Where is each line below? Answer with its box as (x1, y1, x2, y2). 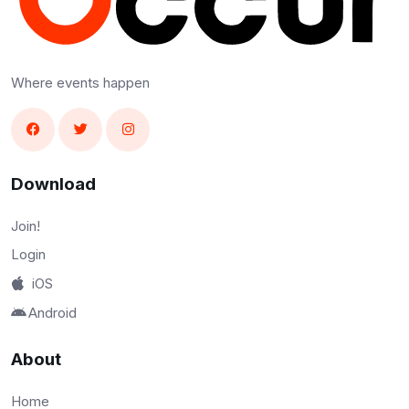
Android (27, 303, 77, 321)
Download (11, 173, 96, 194)
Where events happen (11, 73, 150, 91)
